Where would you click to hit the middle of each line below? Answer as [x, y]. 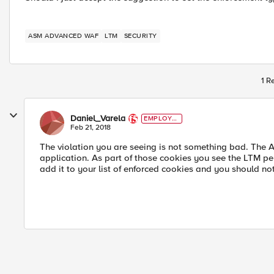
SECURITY [140, 36]
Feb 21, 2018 [91, 128]
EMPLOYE [160, 118]
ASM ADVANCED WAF [72, 36]
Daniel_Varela [98, 118]
